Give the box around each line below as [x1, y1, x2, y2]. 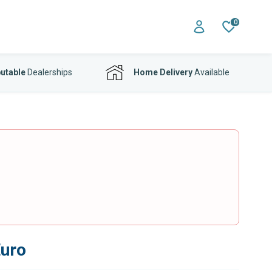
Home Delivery [134, 67, 192, 77]
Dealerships [25, 67, 72, 77]
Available [192, 67, 229, 77]
